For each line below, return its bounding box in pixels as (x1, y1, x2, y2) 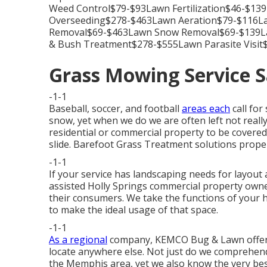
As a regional (49, 233, 107, 246)
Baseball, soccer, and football (49, 102, 182, 115)
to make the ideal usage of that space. (49, 203, 218, 216)
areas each (182, 102, 230, 115)
